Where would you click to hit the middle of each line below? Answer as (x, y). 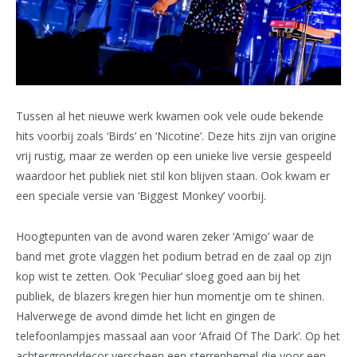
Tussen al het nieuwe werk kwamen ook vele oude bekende (170, 116)
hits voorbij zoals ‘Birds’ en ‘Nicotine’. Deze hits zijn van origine (176, 135)
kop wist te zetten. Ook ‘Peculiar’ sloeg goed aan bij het (158, 276)
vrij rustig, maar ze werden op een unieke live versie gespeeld (174, 155)
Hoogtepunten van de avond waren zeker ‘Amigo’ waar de (165, 236)
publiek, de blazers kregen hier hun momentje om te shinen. (170, 296)
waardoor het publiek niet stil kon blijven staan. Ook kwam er (173, 175)
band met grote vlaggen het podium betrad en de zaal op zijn (174, 256)
